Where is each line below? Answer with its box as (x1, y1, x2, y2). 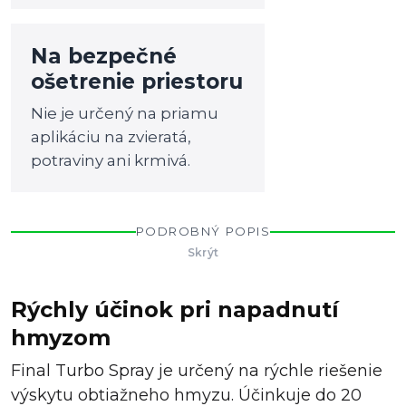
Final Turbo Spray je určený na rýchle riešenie (11, 361, 382, 381)
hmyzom (11, 324, 111, 351)
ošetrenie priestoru (31, 69, 244, 94)
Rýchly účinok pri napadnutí (11, 296, 339, 323)
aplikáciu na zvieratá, (31, 128, 192, 146)
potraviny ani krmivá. (31, 151, 191, 169)
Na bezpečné (31, 43, 178, 69)
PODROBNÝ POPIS (135, 224, 271, 238)
